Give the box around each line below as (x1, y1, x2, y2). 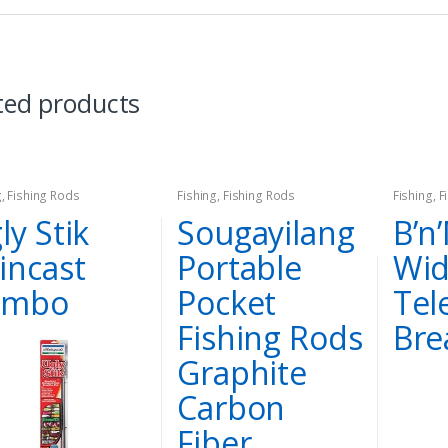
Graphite (177, 350, 307, 394)
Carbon (177, 385, 286, 429)
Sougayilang (177, 210, 355, 254)
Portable (177, 245, 302, 289)
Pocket (177, 280, 277, 324)
